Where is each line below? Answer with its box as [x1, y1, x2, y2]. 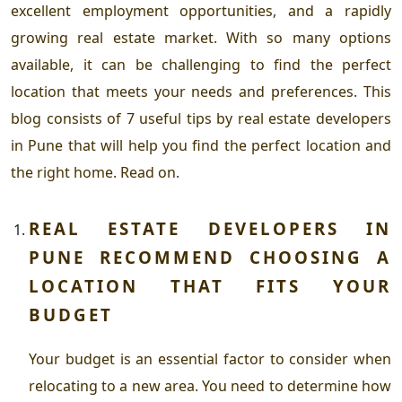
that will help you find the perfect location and [63, 135, 392, 155]
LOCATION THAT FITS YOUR [29, 274, 391, 297]
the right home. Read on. [11, 162, 179, 182]
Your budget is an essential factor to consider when [29, 348, 391, 369]
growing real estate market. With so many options [11, 27, 391, 48]
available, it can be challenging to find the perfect [11, 54, 391, 74]
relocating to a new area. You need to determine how [29, 375, 391, 396]
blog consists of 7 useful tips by [11, 108, 238, 128]
